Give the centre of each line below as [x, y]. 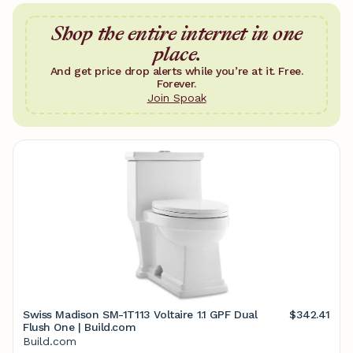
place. [176, 54]
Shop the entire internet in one [176, 33]
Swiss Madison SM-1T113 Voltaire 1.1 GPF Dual [140, 314]
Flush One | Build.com [80, 327]
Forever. [176, 84]
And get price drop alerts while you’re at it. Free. [176, 71]
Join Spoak [176, 98]
